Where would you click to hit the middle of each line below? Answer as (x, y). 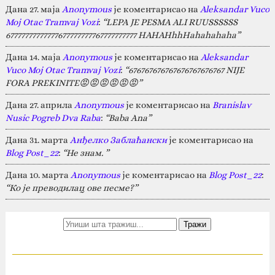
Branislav (231, 105)
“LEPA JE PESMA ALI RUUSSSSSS (170, 22)
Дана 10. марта (38, 175)
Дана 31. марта (37, 140)
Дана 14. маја (34, 57)
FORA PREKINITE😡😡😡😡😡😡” (74, 83)
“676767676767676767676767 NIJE (184, 70)
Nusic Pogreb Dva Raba (53, 118)
